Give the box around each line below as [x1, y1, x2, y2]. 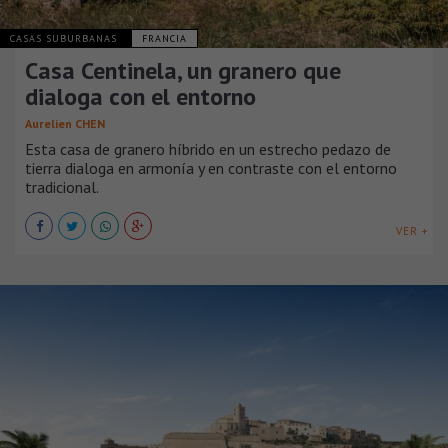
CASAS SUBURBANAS [10, 31, 121, 45]
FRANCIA [142, 31, 187, 45]
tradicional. [25, 176, 99, 197]
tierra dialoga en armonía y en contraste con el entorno [25, 157, 397, 178]
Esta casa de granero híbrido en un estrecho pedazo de [25, 138, 391, 159]
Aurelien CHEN [25, 115, 105, 131]
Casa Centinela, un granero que [25, 54, 341, 86]
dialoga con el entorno [25, 80, 256, 112]
